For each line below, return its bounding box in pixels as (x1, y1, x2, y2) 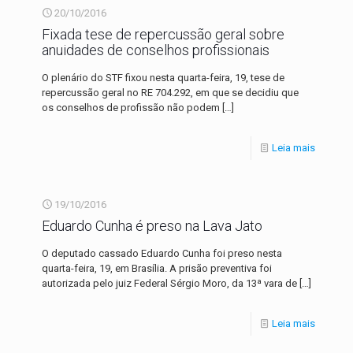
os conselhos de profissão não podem (42, 102, 220, 113)
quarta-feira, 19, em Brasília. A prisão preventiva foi (42, 262, 272, 274)
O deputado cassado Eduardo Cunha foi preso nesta (42, 247, 282, 259)
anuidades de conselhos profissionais (42, 42, 269, 58)
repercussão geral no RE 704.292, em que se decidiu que (42, 87, 299, 98)
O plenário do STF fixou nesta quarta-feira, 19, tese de (42, 72, 284, 84)
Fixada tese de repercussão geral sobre (42, 26, 284, 43)
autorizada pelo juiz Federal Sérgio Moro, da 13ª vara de (42, 277, 297, 289)
